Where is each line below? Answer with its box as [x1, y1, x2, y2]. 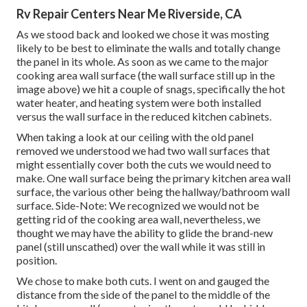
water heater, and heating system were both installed [16, 96, 261, 110]
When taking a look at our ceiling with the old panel [16, 130, 254, 144]
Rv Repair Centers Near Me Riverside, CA [16, 6, 242, 22]
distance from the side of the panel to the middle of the [16, 288, 270, 302]
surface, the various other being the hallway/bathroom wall [16, 185, 290, 199]
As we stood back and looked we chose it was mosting [16, 27, 269, 41]
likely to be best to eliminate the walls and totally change [16, 41, 280, 55]
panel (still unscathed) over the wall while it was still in [16, 240, 265, 254]
